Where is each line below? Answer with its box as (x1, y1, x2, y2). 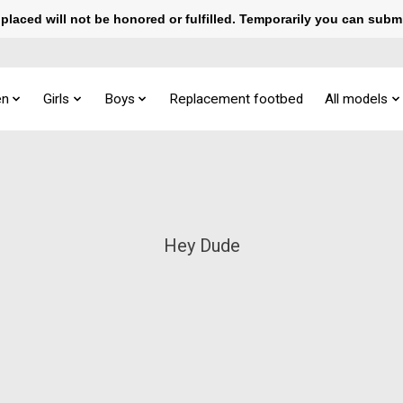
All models (325, 90, 389, 107)
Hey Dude (163, 234, 240, 256)
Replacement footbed (169, 90, 304, 107)
